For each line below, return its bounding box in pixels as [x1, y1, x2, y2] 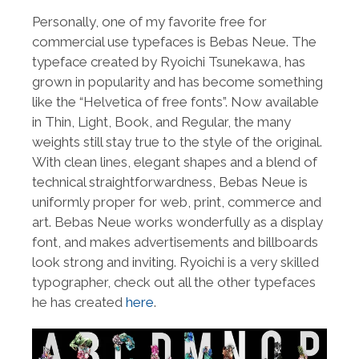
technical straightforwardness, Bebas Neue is [32, 174, 308, 191]
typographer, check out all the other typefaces [32, 274, 316, 291]
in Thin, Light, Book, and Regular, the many [32, 114, 291, 131]
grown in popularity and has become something [32, 74, 323, 91]
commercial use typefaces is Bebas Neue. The [32, 34, 317, 50]
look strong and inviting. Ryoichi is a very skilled [32, 254, 319, 271]
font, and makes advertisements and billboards [32, 234, 318, 251]
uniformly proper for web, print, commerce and [32, 194, 321, 211]
